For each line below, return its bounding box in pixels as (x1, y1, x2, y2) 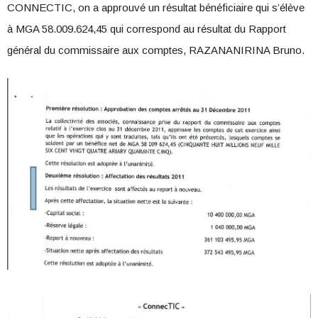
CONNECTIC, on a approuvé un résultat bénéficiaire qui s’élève (7, 1, 305, 14)
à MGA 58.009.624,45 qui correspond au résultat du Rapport (7, 23, 286, 35)
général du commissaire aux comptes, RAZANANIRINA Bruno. (7, 44, 305, 57)
